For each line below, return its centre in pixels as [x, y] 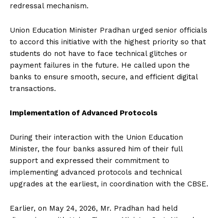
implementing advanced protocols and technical [96, 173]
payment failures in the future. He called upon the [100, 65]
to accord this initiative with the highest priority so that [108, 42]
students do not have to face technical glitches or [99, 54]
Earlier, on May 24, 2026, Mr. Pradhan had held [94, 209]
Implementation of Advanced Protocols [84, 113]
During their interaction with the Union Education [96, 137]
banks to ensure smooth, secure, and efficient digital [104, 77]
